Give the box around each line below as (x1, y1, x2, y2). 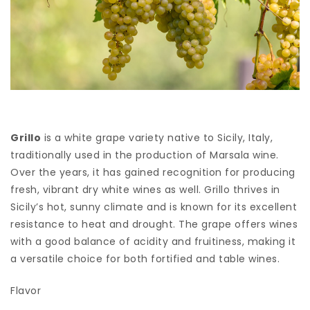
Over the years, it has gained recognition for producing (10, 165, 295, 179)
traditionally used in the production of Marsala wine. (10, 147, 279, 162)
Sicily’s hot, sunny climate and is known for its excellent (10, 199, 297, 214)
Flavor (10, 283, 41, 298)
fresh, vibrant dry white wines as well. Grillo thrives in (10, 182, 280, 197)
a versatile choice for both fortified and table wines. (10, 251, 280, 266)
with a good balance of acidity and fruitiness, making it (10, 234, 295, 248)
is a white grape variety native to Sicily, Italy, (41, 130, 273, 145)
